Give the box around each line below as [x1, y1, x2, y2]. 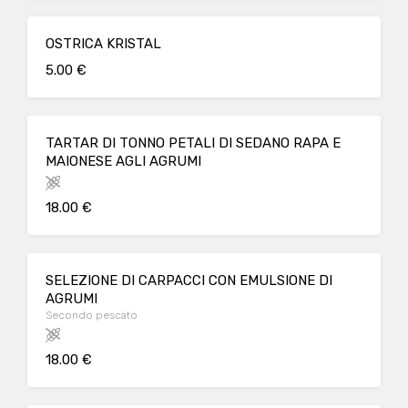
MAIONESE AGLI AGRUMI [46, 153, 201, 169]
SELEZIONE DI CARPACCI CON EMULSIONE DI [46, 272, 332, 289]
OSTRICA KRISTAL [46, 36, 161, 52]
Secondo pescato [46, 309, 138, 321]
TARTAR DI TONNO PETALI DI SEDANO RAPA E [46, 135, 341, 151]
